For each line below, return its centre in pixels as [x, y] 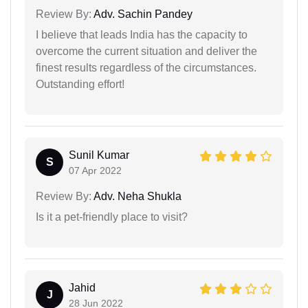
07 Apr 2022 [95, 171]
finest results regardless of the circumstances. [146, 68]
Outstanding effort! [80, 85]
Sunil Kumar [99, 155]
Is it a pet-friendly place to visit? [112, 217]
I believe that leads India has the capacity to [142, 35]
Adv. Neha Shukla [136, 197]
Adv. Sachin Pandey [142, 14]
